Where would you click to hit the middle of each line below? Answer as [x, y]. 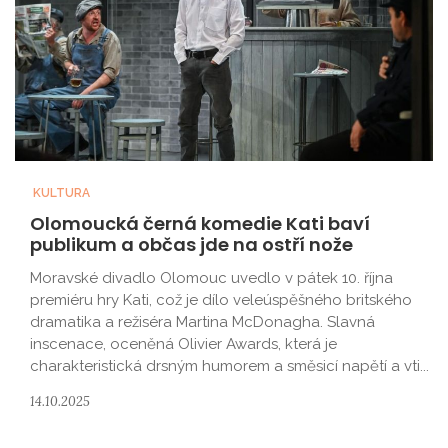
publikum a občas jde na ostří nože [191, 244]
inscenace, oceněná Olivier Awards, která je [183, 344]
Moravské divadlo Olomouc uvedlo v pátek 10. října [211, 278]
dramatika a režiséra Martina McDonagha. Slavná [202, 322]
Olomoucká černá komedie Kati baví [200, 223]
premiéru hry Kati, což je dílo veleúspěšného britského [221, 300]
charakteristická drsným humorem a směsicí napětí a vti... [229, 366]
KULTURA [60, 193]
